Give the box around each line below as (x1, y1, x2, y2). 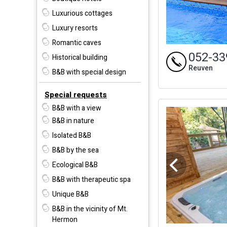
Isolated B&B (52, 130, 91, 141)
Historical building (52, 52, 107, 63)
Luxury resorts (52, 22, 98, 33)
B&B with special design (52, 66, 126, 78)
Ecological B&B (52, 159, 98, 170)
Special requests (45, 89, 107, 100)
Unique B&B (52, 188, 89, 200)
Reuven (188, 62, 213, 73)
